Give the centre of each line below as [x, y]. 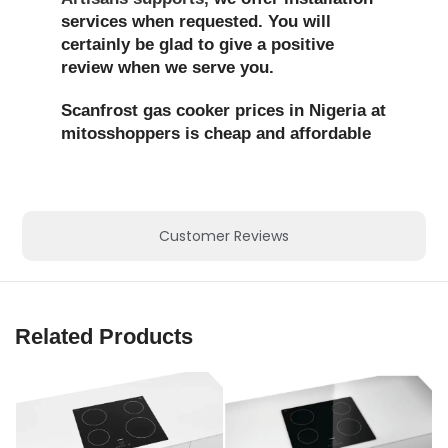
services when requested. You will [195, 21]
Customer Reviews [224, 236]
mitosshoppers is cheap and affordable [215, 133]
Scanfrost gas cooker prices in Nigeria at [223, 110]
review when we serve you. [167, 67]
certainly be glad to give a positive [197, 44]
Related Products [104, 337]
